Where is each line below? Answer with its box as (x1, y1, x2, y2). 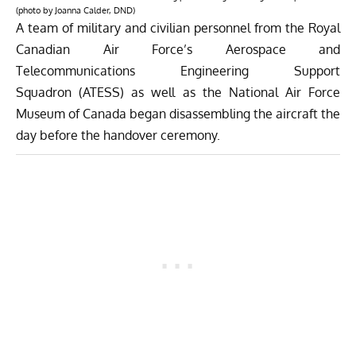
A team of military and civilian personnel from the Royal (16, 19, 340, 36)
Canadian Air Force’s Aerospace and (16, 41, 340, 57)
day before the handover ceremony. (16, 126, 220, 143)
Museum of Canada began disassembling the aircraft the (16, 105, 340, 122)
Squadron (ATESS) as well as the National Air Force (16, 83, 340, 100)
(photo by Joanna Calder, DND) (16, 4, 135, 16)
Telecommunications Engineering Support (16, 62, 340, 79)
